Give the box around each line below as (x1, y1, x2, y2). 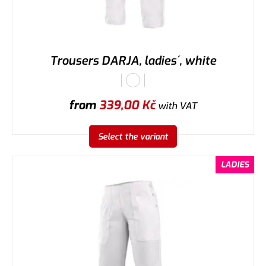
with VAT (156, 99, 197, 112)
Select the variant (98, 131, 168, 142)
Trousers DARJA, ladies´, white (50, 52, 216, 69)
